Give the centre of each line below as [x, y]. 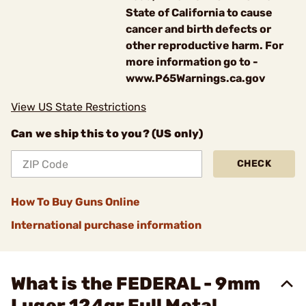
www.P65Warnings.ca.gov [196, 78]
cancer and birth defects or [198, 29]
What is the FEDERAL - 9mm [136, 284]
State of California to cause [199, 13]
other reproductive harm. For [205, 45]
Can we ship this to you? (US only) [107, 134]
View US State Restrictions [79, 107]
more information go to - [192, 62]
